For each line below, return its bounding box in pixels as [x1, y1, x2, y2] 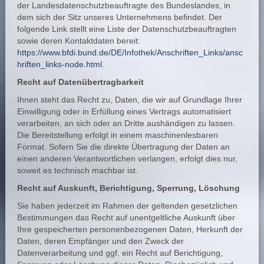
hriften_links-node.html [16, 60, 102, 69]
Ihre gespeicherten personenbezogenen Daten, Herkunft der [16, 225, 243, 234]
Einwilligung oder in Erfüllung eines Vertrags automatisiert [16, 107, 231, 116]
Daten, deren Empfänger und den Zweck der [16, 236, 184, 246]
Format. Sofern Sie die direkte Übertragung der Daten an [16, 142, 230, 151]
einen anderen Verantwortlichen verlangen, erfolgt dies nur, [16, 154, 237, 163]
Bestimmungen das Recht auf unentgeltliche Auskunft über [16, 213, 235, 222]
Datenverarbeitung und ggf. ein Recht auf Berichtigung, [16, 248, 223, 258]
